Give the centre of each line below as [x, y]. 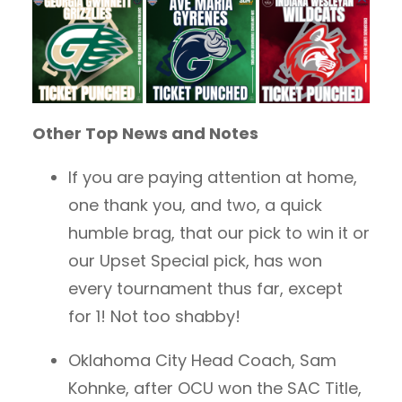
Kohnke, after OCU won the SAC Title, [215, 389]
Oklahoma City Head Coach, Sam [202, 361]
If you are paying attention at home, [213, 178]
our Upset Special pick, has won [195, 261]
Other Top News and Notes [145, 134]
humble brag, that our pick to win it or [219, 233]
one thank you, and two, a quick [195, 205]
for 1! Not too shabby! [154, 317]
